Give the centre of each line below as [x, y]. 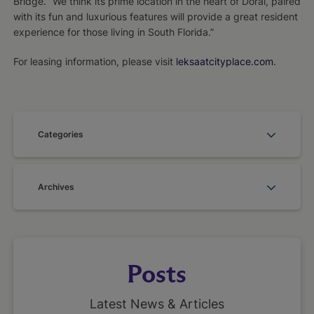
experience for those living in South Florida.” [113, 32]
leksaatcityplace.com [224, 62]
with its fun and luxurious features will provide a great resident [155, 17]
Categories [60, 135]
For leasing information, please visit [94, 62]
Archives [56, 187]
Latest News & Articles [157, 304]
